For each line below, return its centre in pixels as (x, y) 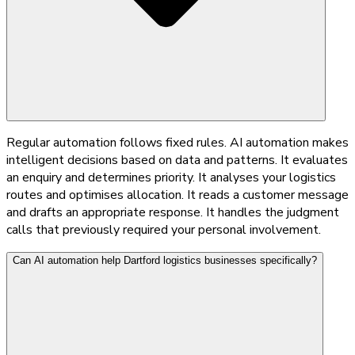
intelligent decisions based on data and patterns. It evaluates (177, 160)
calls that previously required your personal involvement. (164, 229)
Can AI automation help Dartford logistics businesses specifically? (165, 260)
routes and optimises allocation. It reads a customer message (177, 195)
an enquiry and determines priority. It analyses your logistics (171, 177)
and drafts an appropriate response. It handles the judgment (173, 212)
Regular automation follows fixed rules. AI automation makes (177, 142)
